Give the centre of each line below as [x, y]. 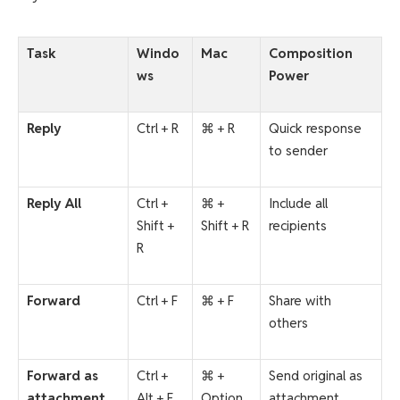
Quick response [315, 128]
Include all [298, 203]
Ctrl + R [158, 128]
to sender [298, 150]
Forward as [62, 375]
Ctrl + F [157, 300]
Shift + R [225, 225]
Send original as [316, 375]
